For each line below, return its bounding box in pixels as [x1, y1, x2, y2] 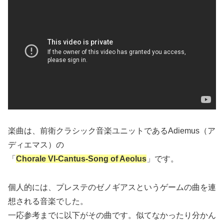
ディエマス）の [8, 140, 64, 149]
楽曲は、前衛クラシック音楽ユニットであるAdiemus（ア [8, 126, 215, 135]
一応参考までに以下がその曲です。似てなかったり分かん [8, 210, 216, 219]
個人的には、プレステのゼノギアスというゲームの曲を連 [8, 182, 216, 191]
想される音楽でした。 [8, 196, 88, 205]
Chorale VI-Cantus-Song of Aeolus [16, 154, 146, 163]
